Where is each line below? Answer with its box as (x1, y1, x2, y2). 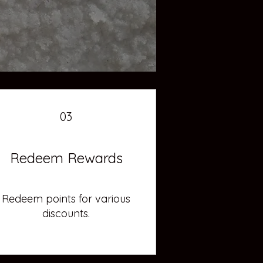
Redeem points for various (2, 191, 131, 205)
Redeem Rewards (9, 149, 123, 167)
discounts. (42, 206, 90, 220)
